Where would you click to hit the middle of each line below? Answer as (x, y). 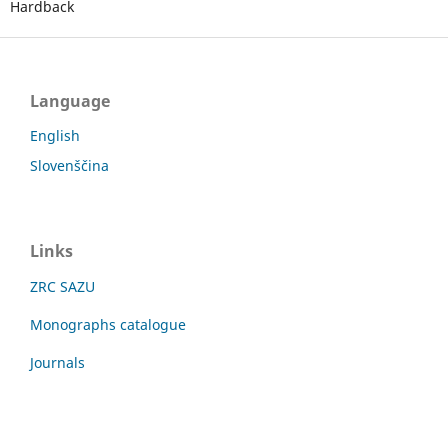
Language (70, 100)
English (55, 135)
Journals (57, 362)
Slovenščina (69, 165)
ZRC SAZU (62, 286)
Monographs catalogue (108, 324)
